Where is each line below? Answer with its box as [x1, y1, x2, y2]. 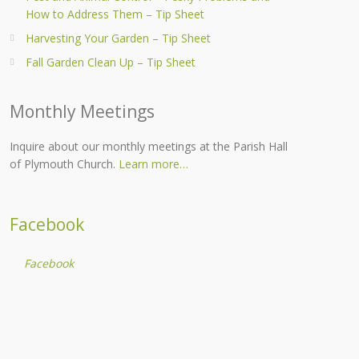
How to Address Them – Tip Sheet [25, 6, 204, 22]
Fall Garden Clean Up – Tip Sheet [25, 54, 196, 70]
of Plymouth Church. [9, 156, 119, 171]
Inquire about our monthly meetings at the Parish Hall [9, 139, 288, 154]
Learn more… [118, 156, 188, 171]
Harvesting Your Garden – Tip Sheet [25, 30, 211, 46]
